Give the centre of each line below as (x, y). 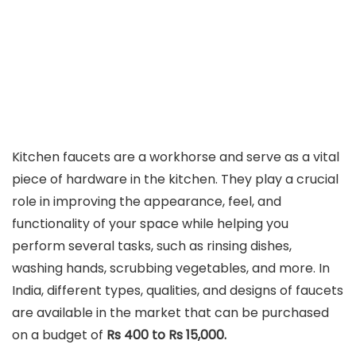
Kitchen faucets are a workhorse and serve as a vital (176, 157)
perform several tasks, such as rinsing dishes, (152, 246)
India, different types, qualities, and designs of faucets (178, 290)
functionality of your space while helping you (150, 224)
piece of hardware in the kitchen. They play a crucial (175, 179)
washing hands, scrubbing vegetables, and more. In (171, 268)
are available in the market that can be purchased (170, 313)
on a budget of (59, 335)
